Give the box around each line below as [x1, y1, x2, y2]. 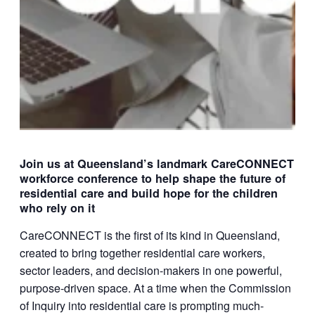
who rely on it [20, 200, 95, 217]
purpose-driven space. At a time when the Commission [20, 280, 291, 297]
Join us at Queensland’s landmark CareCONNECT [20, 155, 294, 172]
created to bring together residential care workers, [20, 245, 265, 262]
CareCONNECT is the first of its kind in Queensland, [20, 227, 280, 244]
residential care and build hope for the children [20, 185, 278, 202]
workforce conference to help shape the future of [20, 170, 285, 187]
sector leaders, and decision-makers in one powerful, [20, 262, 282, 279]
